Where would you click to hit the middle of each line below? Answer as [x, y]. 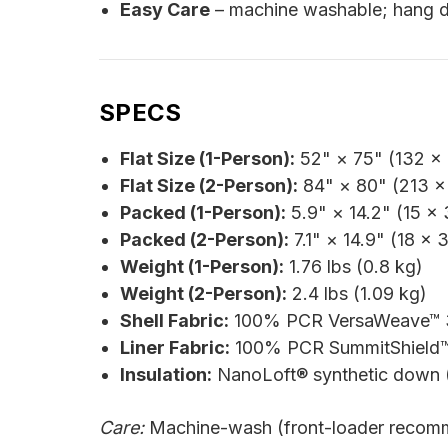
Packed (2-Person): [204, 240]
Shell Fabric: [174, 321]
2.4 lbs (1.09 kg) [356, 294]
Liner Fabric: [174, 348]
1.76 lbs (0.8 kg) [353, 267]
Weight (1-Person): [201, 267]
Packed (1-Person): [202, 213]
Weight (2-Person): [203, 294]
